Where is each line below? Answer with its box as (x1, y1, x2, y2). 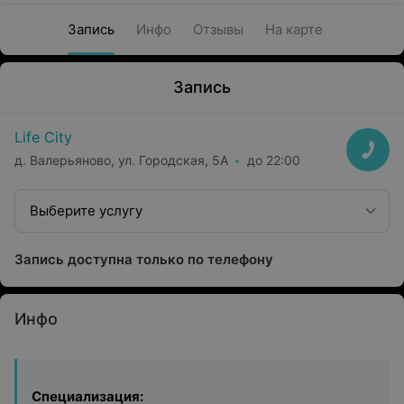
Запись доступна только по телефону (14, 251, 273, 268)
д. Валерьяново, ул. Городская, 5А (14, 151, 228, 168)
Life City (14, 128, 72, 146)
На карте (264, 21, 323, 38)
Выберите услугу (30, 202, 142, 219)
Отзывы (192, 21, 243, 38)
